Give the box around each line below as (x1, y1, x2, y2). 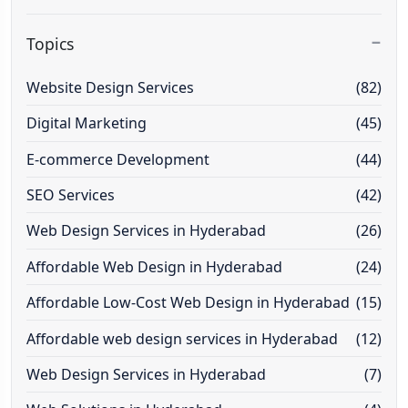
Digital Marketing (26, 113, 147, 134)
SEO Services (26, 185, 115, 206)
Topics (26, 32, 74, 55)
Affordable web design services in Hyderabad (26, 328, 338, 349)
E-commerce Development (26, 148, 209, 169)
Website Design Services (26, 76, 194, 97)
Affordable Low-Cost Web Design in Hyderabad (26, 292, 350, 313)
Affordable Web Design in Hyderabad (26, 256, 282, 277)
